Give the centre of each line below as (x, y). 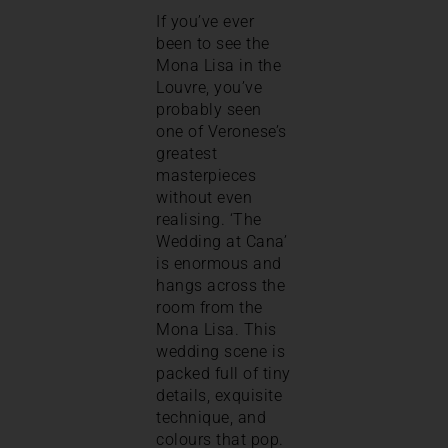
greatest (186, 153)
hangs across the (220, 285)
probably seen (209, 109)
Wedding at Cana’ (221, 241)
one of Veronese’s (221, 131)
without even (204, 197)
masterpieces (206, 175)
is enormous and (219, 263)
